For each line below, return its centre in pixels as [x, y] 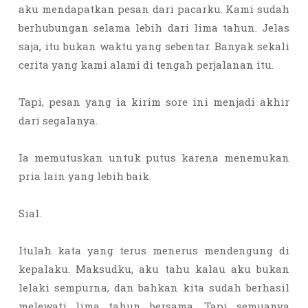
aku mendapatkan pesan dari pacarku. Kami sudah [154, 9]
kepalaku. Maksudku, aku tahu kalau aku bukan [154, 269]
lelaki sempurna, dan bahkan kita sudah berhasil [154, 287]
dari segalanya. [59, 120]
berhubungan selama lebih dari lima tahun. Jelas [154, 27]
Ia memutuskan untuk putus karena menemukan [154, 157]
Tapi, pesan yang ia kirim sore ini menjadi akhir [154, 102]
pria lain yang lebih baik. [86, 176]
